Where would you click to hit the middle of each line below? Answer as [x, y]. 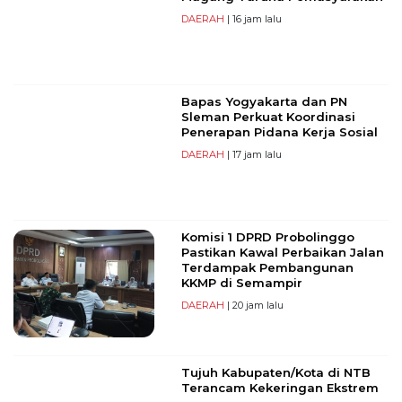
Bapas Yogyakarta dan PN [264, 102]
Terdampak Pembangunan [267, 268]
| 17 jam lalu [253, 155]
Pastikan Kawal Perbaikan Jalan [282, 253]
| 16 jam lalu [253, 19]
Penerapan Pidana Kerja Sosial [279, 132]
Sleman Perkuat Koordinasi [268, 117]
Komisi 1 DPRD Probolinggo [267, 237]
